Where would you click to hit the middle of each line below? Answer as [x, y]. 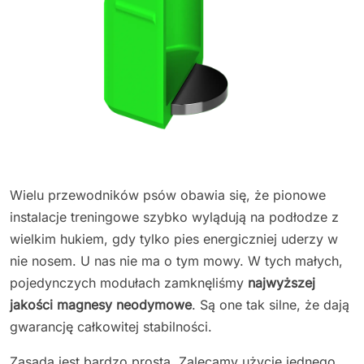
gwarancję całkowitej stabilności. [111, 326]
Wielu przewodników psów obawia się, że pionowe [168, 195]
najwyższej [282, 282]
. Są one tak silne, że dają [271, 304]
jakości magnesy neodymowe [101, 304]
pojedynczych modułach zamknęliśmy [129, 282]
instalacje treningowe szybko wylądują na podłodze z [174, 217]
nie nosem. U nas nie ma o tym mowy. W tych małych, [176, 260]
